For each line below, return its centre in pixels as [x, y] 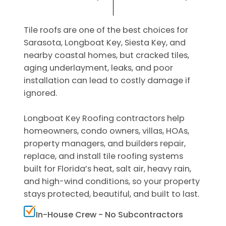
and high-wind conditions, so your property [112, 181]
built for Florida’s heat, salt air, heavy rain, [108, 168]
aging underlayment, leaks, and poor [99, 68]
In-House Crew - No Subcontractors [110, 214]
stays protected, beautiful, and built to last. [112, 194]
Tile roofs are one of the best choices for [106, 30]
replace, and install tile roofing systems [104, 156]
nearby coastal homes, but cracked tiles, [107, 55]
